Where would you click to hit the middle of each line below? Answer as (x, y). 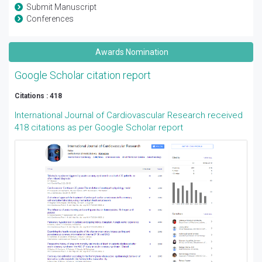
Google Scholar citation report (83, 75)
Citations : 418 (38, 96)
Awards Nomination (131, 52)
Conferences (50, 18)
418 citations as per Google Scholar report (99, 127)
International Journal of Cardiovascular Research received (129, 115)
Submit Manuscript (61, 7)
